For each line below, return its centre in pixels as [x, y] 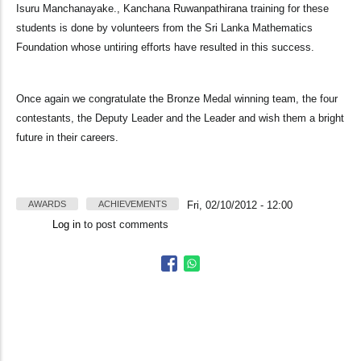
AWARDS [47, 204]
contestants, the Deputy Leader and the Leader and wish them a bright [180, 118]
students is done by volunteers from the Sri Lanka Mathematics [164, 28]
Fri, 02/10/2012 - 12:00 [240, 205]
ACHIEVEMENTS [133, 204]
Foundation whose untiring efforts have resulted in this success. [165, 48]
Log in [66, 225]
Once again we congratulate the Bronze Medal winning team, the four [177, 99]
